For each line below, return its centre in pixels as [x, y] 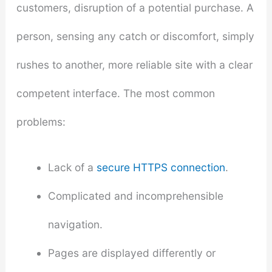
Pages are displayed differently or [131, 253]
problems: [41, 121]
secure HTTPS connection [161, 167]
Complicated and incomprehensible [135, 195]
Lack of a [72, 167]
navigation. [75, 224]
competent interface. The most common [115, 93]
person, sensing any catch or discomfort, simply [135, 36]
